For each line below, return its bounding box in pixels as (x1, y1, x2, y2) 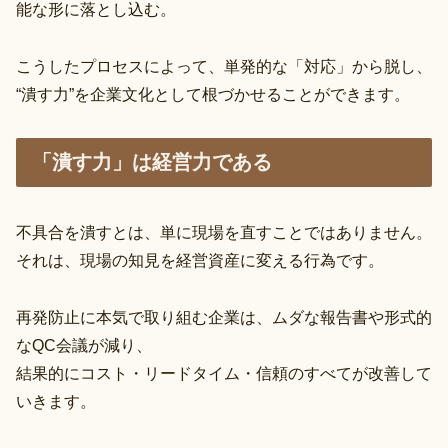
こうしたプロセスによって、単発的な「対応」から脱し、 (16, 57, 432, 75)
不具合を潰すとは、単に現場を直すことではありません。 (16, 223, 432, 241)
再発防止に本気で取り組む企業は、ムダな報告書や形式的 (16, 308, 432, 326)
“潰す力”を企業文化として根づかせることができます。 (16, 85, 410, 103)
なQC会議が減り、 (16, 336, 152, 354)
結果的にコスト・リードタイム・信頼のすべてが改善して (16, 364, 432, 382)
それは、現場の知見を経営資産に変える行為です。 (16, 251, 384, 269)
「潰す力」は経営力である (32, 150, 272, 173)
